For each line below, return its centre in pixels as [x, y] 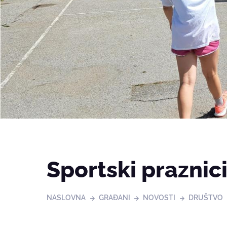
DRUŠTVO [205, 198]
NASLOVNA [66, 198]
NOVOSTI [159, 198]
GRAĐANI [114, 198]
